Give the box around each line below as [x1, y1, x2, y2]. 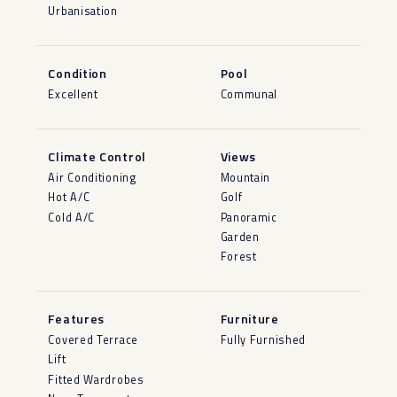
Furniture [220, 309, 279, 329]
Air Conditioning [48, 169, 136, 187]
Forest [220, 248, 257, 266]
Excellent [48, 86, 98, 104]
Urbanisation [48, 2, 118, 19]
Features [48, 309, 105, 329]
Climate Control [48, 147, 146, 167]
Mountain [220, 169, 271, 187]
